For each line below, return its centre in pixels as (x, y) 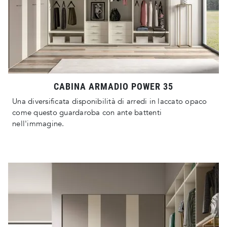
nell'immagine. (38, 124)
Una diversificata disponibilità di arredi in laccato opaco (110, 102)
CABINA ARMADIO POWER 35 (113, 87)
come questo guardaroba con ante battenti (87, 113)
